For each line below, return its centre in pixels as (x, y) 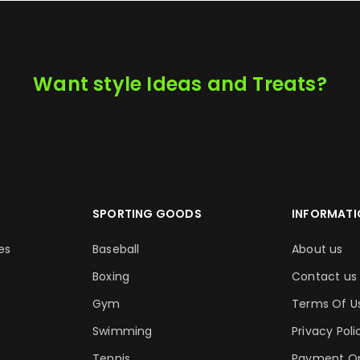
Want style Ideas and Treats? (180, 84)
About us (317, 249)
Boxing (111, 276)
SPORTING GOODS (147, 214)
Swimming (123, 331)
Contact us (324, 276)
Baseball (116, 249)
